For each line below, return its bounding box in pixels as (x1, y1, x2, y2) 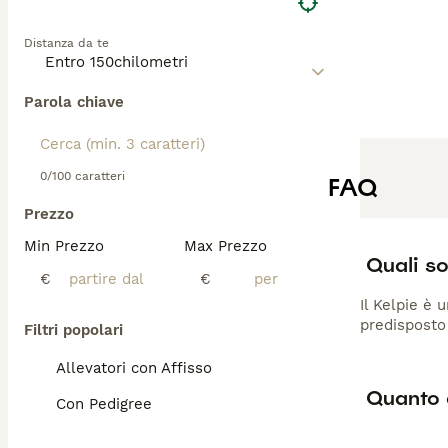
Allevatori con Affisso (56, 359, 212, 377)
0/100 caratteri (40, 169, 125, 183)
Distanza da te (24, 36, 109, 50)
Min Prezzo (24, 237, 104, 255)
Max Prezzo (184, 237, 267, 255)
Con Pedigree (56, 395, 152, 413)
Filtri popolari (24, 321, 123, 339)
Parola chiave (24, 93, 124, 111)
